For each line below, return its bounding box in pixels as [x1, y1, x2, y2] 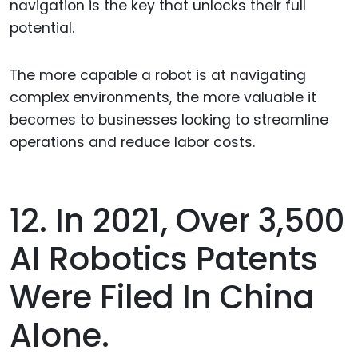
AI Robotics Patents [10, 237, 318, 282]
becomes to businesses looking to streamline [10, 109, 328, 129]
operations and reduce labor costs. [10, 132, 255, 152]
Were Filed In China [10, 275, 315, 320]
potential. [10, 18, 74, 38]
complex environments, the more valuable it [10, 87, 316, 107]
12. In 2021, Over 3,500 [10, 198, 344, 244]
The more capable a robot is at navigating [10, 65, 306, 85]
